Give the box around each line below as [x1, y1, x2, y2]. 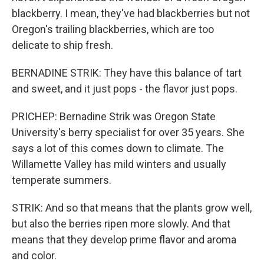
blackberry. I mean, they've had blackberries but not [12, 7, 250, 19]
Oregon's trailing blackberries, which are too [12, 23, 214, 35]
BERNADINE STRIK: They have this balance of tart [12, 67, 242, 79]
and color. [12, 249, 57, 262]
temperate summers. [12, 174, 111, 186]
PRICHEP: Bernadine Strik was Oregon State [12, 110, 216, 123]
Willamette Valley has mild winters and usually [12, 158, 226, 170]
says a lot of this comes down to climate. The [12, 142, 224, 154]
